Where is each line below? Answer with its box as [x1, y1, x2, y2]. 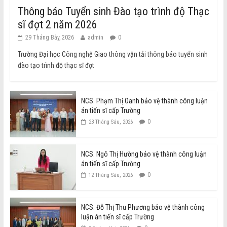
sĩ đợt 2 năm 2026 [17, 18, 97, 31]
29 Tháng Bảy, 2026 [25, 34, 74, 42]
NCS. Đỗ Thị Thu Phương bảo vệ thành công [81, 203, 205, 212]
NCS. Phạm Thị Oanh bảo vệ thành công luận [81, 97, 208, 105]
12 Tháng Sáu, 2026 [88, 172, 133, 179]
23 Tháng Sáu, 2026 [88, 119, 133, 126]
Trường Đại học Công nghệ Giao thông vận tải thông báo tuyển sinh [17, 50, 208, 59]
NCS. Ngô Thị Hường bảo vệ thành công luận [81, 150, 207, 159]
